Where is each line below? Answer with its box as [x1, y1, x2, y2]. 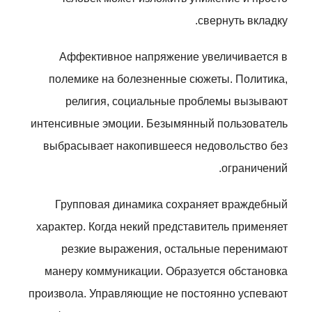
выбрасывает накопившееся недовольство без [43, 140, 288, 152]
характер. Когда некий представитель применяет [36, 221, 288, 233]
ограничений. [221, 162, 288, 174]
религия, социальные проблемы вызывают [65, 95, 288, 107]
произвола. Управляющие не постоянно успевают [29, 288, 288, 299]
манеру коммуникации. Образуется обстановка [45, 265, 288, 277]
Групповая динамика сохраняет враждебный [55, 198, 288, 210]
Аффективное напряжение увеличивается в [59, 51, 288, 63]
